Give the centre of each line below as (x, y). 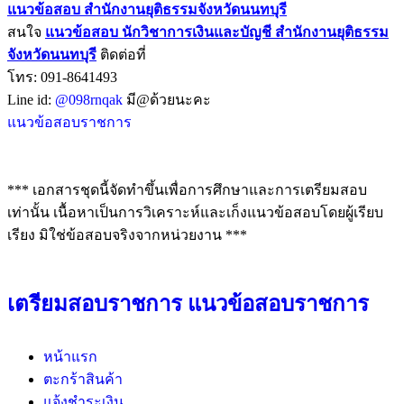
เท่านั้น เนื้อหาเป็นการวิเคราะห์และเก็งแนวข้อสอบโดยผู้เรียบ (195, 213)
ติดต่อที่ (121, 55)
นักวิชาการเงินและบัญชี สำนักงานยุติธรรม (255, 32)
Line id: (29, 100)
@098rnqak (89, 100)
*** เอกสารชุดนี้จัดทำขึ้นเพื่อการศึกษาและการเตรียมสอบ (187, 190)
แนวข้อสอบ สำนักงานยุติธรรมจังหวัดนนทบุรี (147, 10)
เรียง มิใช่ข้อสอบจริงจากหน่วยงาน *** (127, 235)
